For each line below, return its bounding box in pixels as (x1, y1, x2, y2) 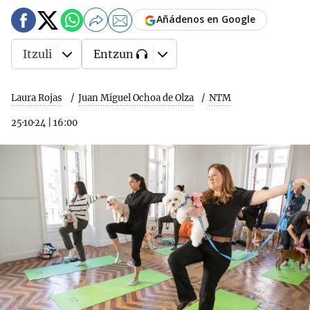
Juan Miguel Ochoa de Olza (77, 92, 194, 104)
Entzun (93, 47, 134, 61)
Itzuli (23, 47, 52, 61)
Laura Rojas (11, 92, 62, 104)
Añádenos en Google (156, 12, 255, 26)
